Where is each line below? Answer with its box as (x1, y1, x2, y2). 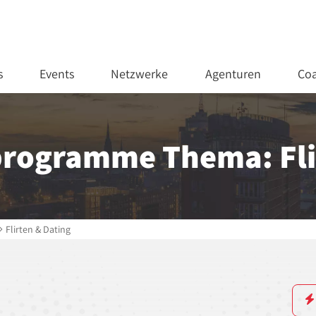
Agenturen (205, 66, 261, 83)
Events (39, 66, 75, 83)
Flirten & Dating (5, 222, 71, 236)
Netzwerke (111, 66, 169, 83)
